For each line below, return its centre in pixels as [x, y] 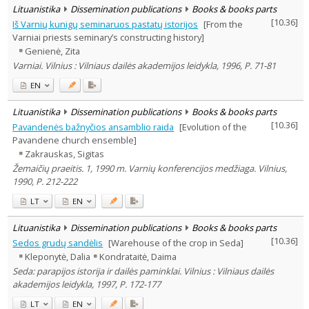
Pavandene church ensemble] [75, 140]
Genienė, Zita [53, 51]
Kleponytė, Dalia [58, 257]
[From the [223, 24]
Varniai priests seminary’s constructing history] [109, 37]
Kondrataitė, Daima [138, 257]
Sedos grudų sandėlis [58, 242]
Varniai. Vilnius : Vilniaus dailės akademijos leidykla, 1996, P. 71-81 [144, 65]
